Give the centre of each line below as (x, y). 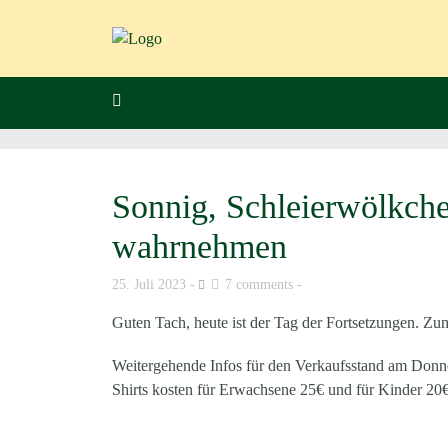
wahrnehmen (199, 246)
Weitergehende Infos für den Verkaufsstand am (261, 365)
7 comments (259, 284)
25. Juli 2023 (149, 284)
